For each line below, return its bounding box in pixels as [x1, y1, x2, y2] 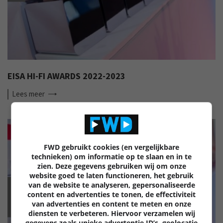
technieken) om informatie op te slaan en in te [31, 151, 192, 161]
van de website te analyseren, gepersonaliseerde [28, 180, 195, 190]
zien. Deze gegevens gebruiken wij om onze [37, 161, 186, 171]
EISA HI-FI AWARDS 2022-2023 [7, 70, 125, 83]
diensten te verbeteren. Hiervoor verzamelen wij [28, 208, 195, 218]
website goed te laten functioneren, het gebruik [29, 170, 194, 180]
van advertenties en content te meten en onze [32, 199, 191, 209]
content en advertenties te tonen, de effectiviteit [27, 189, 196, 199]
